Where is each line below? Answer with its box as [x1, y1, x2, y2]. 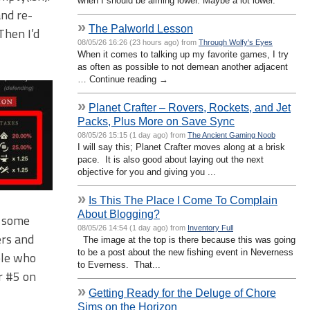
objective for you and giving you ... [77, 166, 216, 177]
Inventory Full [188, 223, 233, 232]
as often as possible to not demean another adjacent [77, 61, 288, 72]
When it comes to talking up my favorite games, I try [77, 48, 289, 60]
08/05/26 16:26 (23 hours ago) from [77, 37, 199, 46]
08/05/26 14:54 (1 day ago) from [77, 223, 188, 232]
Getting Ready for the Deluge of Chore [89, 286, 276, 299]
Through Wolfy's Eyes [199, 37, 273, 46]
